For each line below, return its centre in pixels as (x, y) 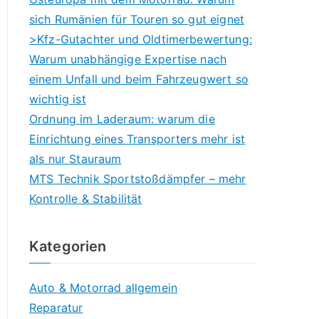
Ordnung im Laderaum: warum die (122, 119)
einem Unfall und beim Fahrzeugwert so (139, 79)
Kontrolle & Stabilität (86, 199)
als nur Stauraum (75, 159)
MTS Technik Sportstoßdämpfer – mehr (138, 179)
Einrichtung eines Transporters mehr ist (137, 139)
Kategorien (68, 246)
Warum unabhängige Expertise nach (128, 59)
